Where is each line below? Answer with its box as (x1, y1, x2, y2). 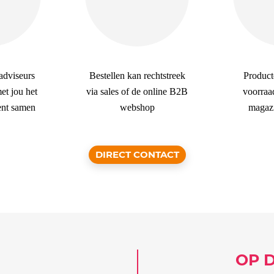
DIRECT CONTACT (95, 149, 179, 160)
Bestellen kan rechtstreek (89, 70, 185, 81)
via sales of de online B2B (86, 86, 188, 97)
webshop (119, 102, 155, 113)
